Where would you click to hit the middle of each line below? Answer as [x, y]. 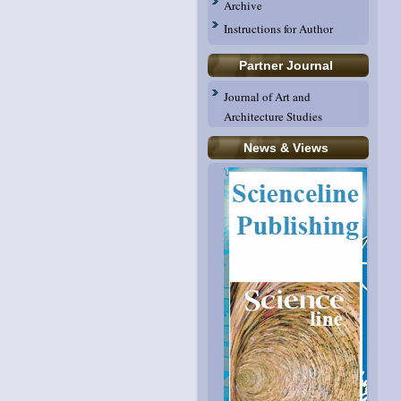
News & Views [286, 148]
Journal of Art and [267, 97]
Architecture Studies [273, 115]
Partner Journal [286, 65]
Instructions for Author [278, 29]
